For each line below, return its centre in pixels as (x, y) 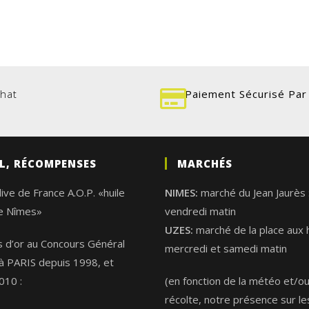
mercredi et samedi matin (226, 249)
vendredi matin (200, 211)
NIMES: (181, 193)
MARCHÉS (205, 164)
